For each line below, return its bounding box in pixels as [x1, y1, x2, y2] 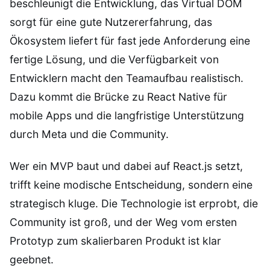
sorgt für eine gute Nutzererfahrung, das [10, 16, 212, 29]
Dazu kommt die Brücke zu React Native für [10, 90, 227, 104]
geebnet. [10, 253, 54, 266]
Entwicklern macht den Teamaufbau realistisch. [10, 72, 243, 85]
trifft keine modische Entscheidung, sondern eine [10, 178, 253, 192]
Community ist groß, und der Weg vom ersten [10, 216, 237, 229]
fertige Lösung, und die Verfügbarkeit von [10, 53, 219, 66]
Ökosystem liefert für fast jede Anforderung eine [10, 34, 250, 48]
